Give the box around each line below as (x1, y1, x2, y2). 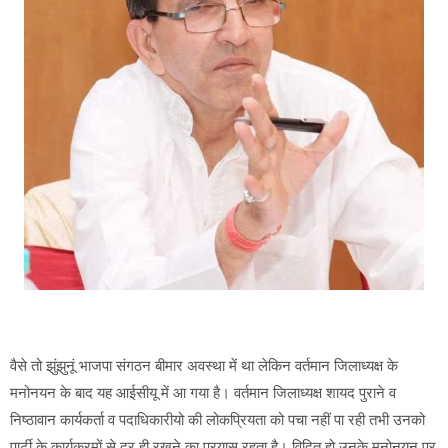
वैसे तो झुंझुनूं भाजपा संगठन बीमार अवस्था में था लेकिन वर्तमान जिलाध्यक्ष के (10, 356, 398, 376)
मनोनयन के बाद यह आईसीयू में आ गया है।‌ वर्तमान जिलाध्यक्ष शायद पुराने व (10, 383, 396, 403)
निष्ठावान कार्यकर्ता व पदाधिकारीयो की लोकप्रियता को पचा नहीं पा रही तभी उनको (10, 410, 425, 430)
